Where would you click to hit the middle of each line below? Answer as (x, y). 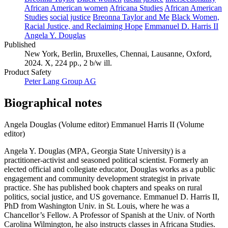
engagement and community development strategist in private (102, 178)
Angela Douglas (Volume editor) (56, 124)
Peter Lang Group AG (60, 81)
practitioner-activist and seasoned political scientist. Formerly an (106, 160)
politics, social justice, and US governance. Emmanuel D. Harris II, (112, 196)
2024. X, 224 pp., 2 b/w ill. (68, 63)
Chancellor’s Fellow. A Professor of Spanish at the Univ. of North (109, 215)
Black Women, (195, 17)
